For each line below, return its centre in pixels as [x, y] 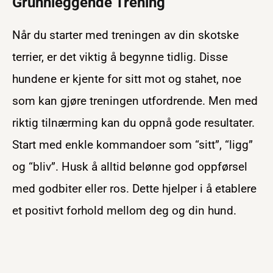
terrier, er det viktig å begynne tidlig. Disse [120, 57]
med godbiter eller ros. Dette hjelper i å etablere [134, 188]
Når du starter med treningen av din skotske [126, 35]
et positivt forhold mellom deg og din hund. [124, 210]
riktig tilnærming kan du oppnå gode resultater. [133, 122]
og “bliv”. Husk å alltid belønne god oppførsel [130, 166]
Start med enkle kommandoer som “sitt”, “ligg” [133, 144]
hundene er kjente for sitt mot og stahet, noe [127, 79]
